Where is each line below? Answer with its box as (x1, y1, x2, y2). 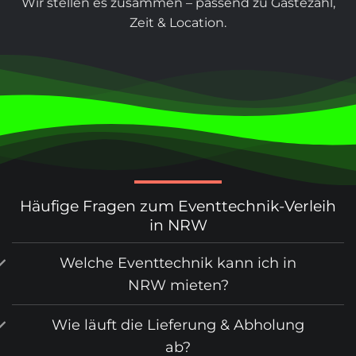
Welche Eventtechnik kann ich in (60, 253, 296, 271)
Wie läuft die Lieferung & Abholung (52, 315, 304, 333)
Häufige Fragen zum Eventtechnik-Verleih (20, 196, 336, 216)
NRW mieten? (127, 276, 229, 293)
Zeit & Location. (130, 14, 226, 30)
